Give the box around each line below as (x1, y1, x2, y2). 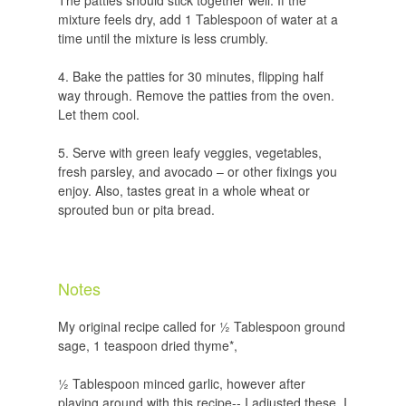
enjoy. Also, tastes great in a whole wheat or (57, 181, 310, 200)
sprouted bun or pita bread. (57, 200, 215, 219)
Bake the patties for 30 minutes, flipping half (72, 67, 324, 86)
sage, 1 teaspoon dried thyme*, (57, 336, 237, 355)
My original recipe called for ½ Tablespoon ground (57, 317, 345, 336)
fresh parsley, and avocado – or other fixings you (57, 162, 337, 181)
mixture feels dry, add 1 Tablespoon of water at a (57, 10, 338, 29)
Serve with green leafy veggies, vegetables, (72, 143, 322, 162)
